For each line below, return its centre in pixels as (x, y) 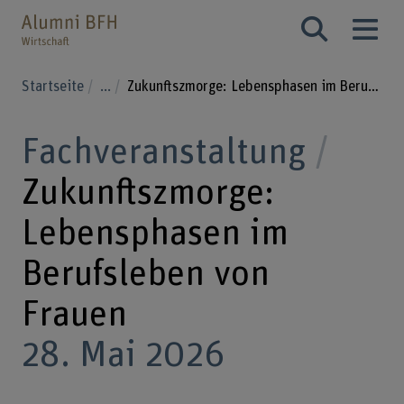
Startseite (54, 86)
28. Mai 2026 (123, 356)
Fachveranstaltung (163, 153)
